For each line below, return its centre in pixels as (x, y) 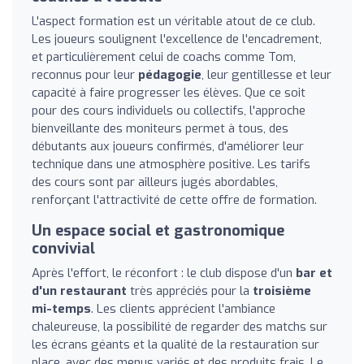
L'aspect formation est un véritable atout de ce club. (173, 21)
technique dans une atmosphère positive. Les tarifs (171, 164)
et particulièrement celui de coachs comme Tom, (164, 56)
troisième (282, 290)
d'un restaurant (79, 290)
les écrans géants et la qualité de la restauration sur (175, 344)
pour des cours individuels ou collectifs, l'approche (169, 110)
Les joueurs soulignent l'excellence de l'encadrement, (177, 39)
